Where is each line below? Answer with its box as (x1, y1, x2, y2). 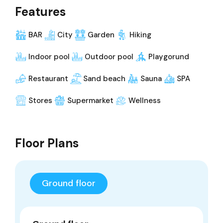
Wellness (128, 95, 161, 106)
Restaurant (28, 73, 68, 84)
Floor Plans (15, 135, 79, 151)
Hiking (129, 29, 151, 40)
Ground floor (42, 177, 96, 189)
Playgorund (148, 51, 189, 62)
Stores (28, 95, 52, 106)
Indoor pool (28, 51, 70, 62)
